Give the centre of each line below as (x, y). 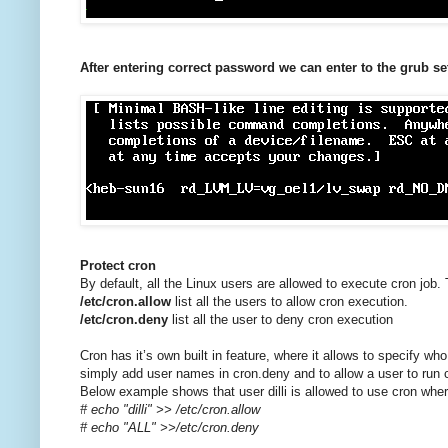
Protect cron (118, 266)
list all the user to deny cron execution (280, 320)
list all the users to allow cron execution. (289, 302)
